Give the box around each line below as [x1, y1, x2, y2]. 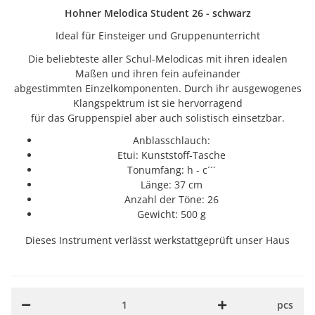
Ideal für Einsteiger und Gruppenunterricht [55, 29, 260, 43]
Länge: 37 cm [141, 177, 202, 191]
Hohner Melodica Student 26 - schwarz [64, 6, 251, 20]
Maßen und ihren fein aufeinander [75, 66, 240, 80]
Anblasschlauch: [133, 133, 210, 147]
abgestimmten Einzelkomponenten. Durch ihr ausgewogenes [13, 81, 302, 95]
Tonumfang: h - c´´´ [127, 162, 216, 176]
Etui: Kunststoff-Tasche [117, 148, 226, 162]
